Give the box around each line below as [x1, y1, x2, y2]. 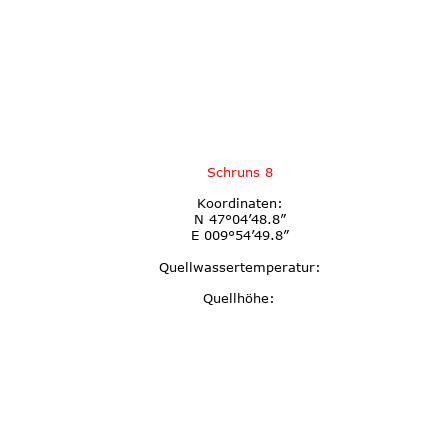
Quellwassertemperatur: [158, 258, 321, 275]
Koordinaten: [196, 195, 283, 212]
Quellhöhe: [203, 290, 276, 307]
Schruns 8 [206, 163, 273, 180]
